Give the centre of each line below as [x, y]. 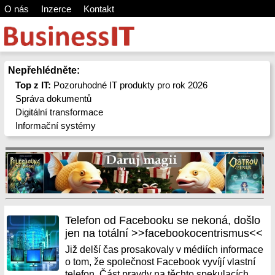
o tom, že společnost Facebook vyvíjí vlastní [161, 262]
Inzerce [56, 9]
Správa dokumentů [54, 99]
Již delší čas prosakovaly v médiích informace [165, 250]
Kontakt [99, 9]
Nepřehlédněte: [44, 70]
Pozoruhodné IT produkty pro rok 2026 [130, 85]
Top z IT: [33, 85]
